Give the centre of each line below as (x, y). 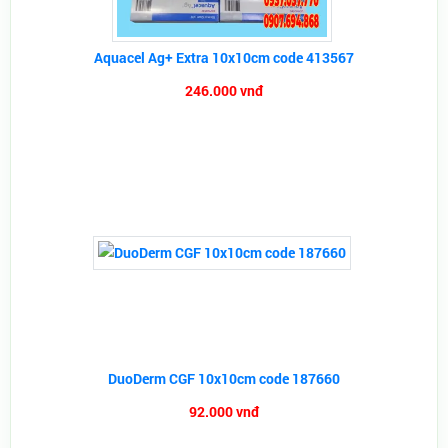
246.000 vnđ (224, 90)
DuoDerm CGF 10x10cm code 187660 (224, 378)
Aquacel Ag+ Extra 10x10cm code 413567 (224, 57)
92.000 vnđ (224, 411)
